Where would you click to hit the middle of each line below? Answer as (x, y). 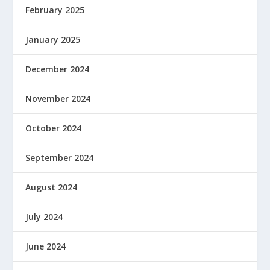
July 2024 (44, 216)
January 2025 (53, 39)
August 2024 (52, 187)
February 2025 (55, 10)
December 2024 (58, 69)
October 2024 (54, 128)
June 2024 (46, 246)
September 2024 (60, 157)
